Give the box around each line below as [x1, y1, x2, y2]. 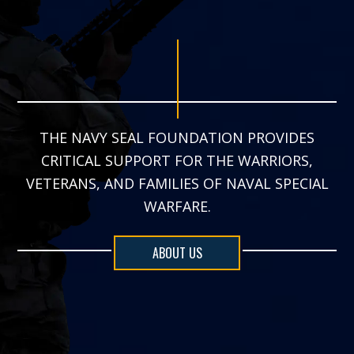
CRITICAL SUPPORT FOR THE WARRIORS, [41, 150, 313, 170]
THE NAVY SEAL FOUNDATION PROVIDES [40, 127, 314, 147]
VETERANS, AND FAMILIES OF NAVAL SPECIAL [25, 173, 329, 193]
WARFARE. [143, 196, 211, 216]
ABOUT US [152, 243, 202, 262]
